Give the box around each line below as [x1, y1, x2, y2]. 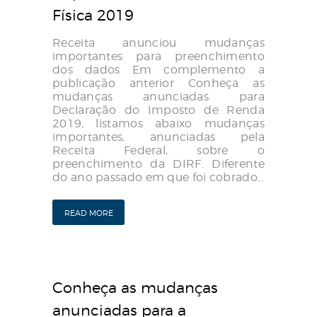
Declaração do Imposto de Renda [52, 103, 265, 117]
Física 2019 [52, 5, 134, 24]
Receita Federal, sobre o [52, 144, 265, 158]
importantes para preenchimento [52, 50, 265, 64]
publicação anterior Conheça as [52, 76, 265, 91]
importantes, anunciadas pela [52, 130, 265, 144]
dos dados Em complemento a [52, 63, 265, 77]
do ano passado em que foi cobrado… [52, 171, 265, 185]
